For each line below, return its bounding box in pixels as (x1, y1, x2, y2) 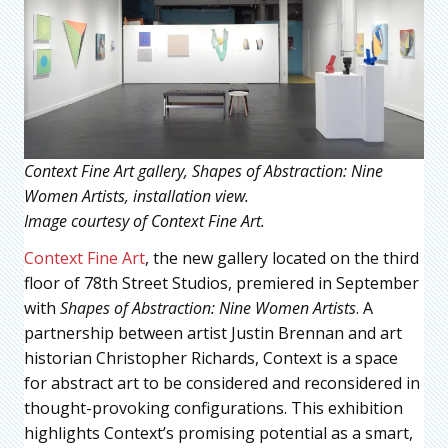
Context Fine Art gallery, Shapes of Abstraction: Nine (24, 159, 383, 182)
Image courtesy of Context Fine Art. (24, 209, 265, 232)
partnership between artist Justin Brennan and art (24, 321, 402, 344)
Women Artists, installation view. (24, 184, 249, 207)
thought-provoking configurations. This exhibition (24, 396, 403, 419)
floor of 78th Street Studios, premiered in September (24, 271, 419, 294)
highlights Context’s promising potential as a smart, (24, 421, 413, 444)
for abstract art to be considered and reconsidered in (24, 371, 420, 394)
